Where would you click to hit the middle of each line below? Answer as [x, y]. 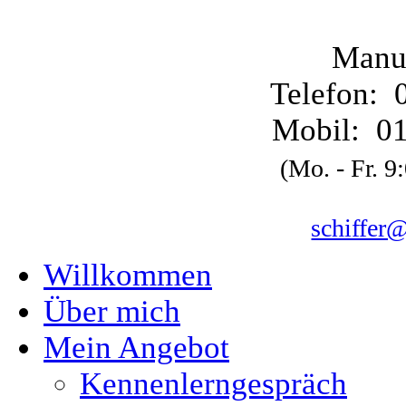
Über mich [112, 311]
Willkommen [128, 275]
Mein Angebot [136, 348]
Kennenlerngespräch [213, 384]
